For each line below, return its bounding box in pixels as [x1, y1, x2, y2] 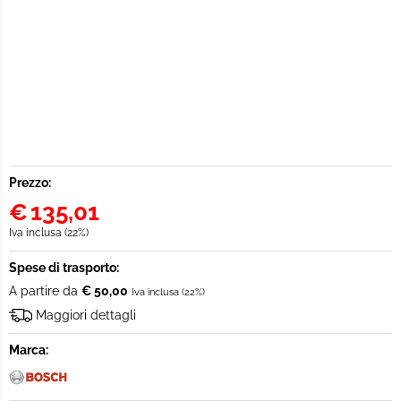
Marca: [9, 343, 48, 357]
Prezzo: [9, 175, 51, 190]
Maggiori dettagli [36, 308, 136, 322]
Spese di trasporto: [9, 260, 119, 275]
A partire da [9, 284, 81, 298]
